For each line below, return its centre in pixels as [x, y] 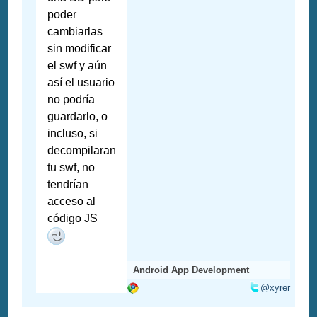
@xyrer [276, 288]
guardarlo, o [78, 117]
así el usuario [81, 83]
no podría [71, 100]
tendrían [68, 185]
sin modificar [80, 49]
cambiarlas [75, 32]
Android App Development [191, 270]
